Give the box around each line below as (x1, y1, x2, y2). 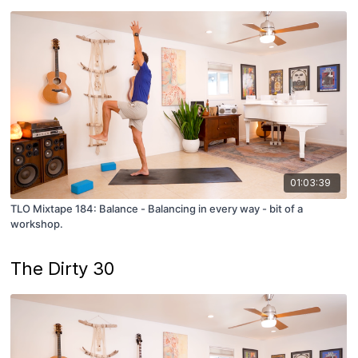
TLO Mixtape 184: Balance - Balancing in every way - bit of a (10, 202, 304, 216)
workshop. (10, 217, 64, 231)
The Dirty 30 (10, 258, 115, 280)
